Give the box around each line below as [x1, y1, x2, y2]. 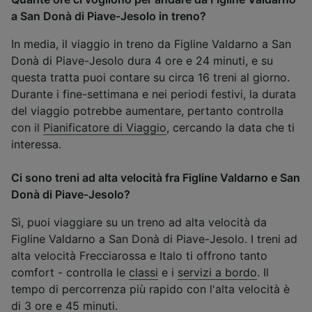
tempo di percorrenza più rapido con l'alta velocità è [11, 282, 290, 297]
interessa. [11, 137, 61, 152]
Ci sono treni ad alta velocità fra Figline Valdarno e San [11, 171, 300, 185]
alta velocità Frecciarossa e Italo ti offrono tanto [11, 249, 267, 263]
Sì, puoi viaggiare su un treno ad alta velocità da [11, 215, 267, 230]
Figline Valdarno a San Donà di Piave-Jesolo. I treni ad [11, 232, 297, 247]
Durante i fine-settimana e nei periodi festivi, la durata [11, 87, 296, 102]
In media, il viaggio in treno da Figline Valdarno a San [11, 37, 291, 52]
